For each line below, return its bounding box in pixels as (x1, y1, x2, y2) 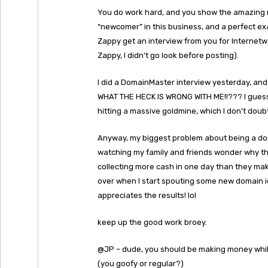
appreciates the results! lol (98, 191, 196, 200)
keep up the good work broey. (98, 218, 207, 227)
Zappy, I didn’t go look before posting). (98, 51, 239, 60)
